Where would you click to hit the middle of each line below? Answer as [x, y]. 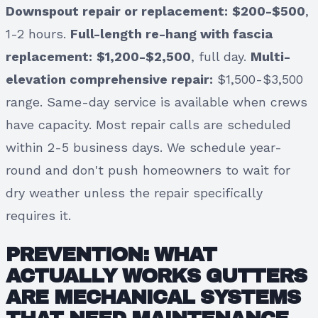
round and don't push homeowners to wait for [148, 170]
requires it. [38, 215]
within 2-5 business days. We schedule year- [144, 147]
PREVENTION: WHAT [111, 254]
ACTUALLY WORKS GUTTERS [156, 275]
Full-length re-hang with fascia [171, 33]
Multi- [270, 56]
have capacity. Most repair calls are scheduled [148, 124]
